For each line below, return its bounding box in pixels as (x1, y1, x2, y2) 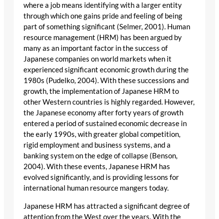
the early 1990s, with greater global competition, (23, 130, 180, 139)
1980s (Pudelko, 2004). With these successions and (23, 76, 189, 85)
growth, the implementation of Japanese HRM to (23, 87, 179, 96)
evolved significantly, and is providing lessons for (23, 173, 179, 182)
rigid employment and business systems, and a (23, 141, 171, 150)
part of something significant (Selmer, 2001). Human (23, 22, 190, 31)
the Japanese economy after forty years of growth (23, 109, 183, 117)
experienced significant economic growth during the (23, 66, 189, 74)
